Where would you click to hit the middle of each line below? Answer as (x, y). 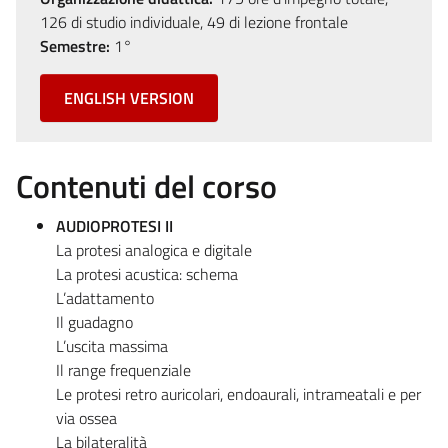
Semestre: (75, 45)
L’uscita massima (112, 345)
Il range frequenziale (123, 369)
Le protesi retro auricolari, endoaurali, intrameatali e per (238, 393)
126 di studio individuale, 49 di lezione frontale (194, 21)
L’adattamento (105, 297)
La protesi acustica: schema (147, 273)
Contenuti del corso (146, 185)
